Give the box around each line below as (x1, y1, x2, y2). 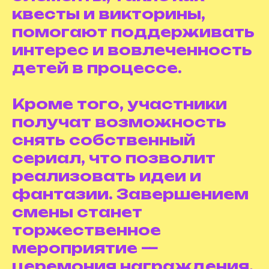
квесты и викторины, (12, 5, 205, 23)
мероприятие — (12, 239, 159, 257)
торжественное (12, 221, 161, 239)
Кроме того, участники (12, 95, 227, 113)
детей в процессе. (12, 59, 182, 77)
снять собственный (12, 131, 195, 149)
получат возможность (12, 113, 226, 131)
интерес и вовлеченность (12, 41, 252, 59)
